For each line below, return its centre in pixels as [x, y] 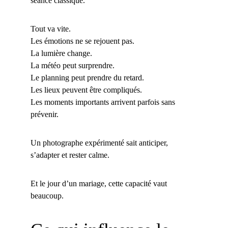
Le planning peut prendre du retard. [87, 78]
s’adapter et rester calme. [70, 155]
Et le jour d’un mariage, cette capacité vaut [100, 183]
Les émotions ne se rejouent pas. [82, 41]
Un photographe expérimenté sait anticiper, [100, 143]
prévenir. [45, 114]
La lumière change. [61, 53]
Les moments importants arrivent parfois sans [104, 102]
